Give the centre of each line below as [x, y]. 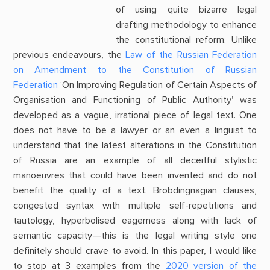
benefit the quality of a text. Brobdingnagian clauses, [135, 190]
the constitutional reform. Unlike [186, 39]
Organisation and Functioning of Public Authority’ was [135, 100]
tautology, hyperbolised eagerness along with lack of [135, 220]
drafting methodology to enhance [186, 24]
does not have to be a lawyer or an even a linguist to [135, 130]
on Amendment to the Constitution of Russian [135, 70]
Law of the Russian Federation [191, 55]
